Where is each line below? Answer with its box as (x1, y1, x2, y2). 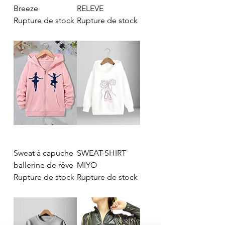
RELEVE (77, 4, 103, 14)
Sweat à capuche (14, 148, 73, 158)
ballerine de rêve (14, 160, 73, 170)
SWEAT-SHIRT (77, 148, 126, 158)
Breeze (14, 4, 38, 14)
